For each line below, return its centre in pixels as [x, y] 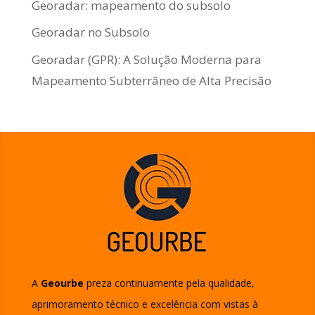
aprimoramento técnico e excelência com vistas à [144, 304]
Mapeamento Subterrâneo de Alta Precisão [151, 80]
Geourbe [62, 283]
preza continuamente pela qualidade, [169, 283]
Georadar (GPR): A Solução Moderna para [146, 59]
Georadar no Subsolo [90, 32]
